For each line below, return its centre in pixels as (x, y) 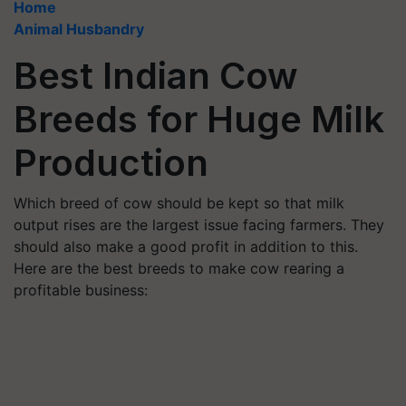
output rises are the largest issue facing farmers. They (199, 225)
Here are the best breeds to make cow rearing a (179, 268)
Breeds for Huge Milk (199, 119)
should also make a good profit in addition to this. (186, 246)
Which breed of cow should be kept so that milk (179, 203)
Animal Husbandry (79, 29)
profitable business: (81, 290)
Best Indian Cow (156, 76)
